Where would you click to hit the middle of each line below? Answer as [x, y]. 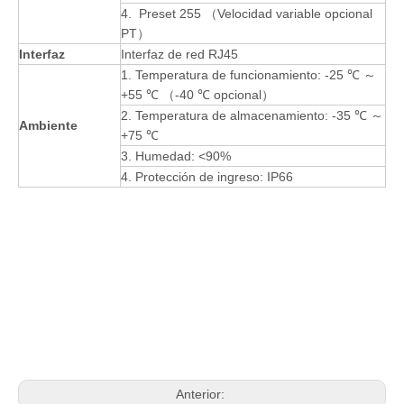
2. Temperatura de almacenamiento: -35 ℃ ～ [252, 115]
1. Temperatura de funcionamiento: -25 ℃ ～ [248, 74]
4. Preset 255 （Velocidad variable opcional [247, 13]
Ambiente [48, 125]
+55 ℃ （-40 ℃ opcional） [197, 94]
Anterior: [202, 394]
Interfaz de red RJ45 [179, 54]
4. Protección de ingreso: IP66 [207, 176]
